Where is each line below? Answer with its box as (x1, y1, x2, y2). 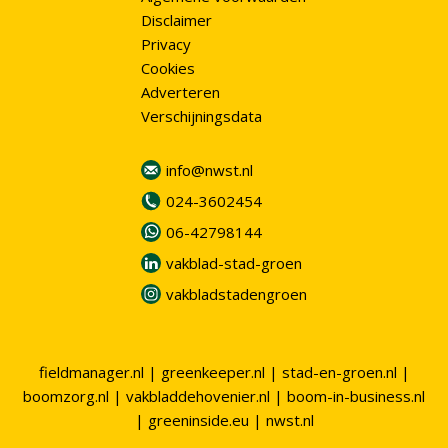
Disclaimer (140, 10, 212, 31)
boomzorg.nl (23, 386, 109, 406)
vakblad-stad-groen (165, 253, 302, 274)
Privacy (140, 34, 191, 55)
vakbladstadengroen (165, 284, 307, 305)
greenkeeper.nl (160, 362, 265, 382)
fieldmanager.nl (38, 362, 144, 382)
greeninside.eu (147, 410, 249, 430)
